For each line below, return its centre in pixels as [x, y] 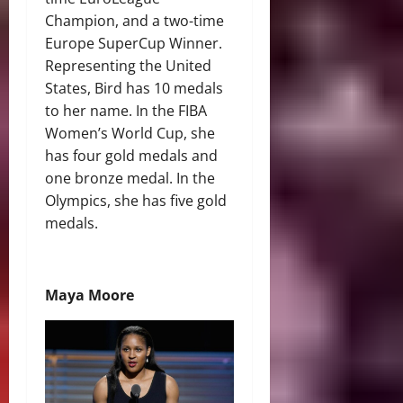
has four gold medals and [131, 156]
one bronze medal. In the [130, 179]
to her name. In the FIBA [126, 111]
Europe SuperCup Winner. [135, 44]
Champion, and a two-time [134, 21]
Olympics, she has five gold [136, 201]
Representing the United [128, 66]
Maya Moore [90, 296]
